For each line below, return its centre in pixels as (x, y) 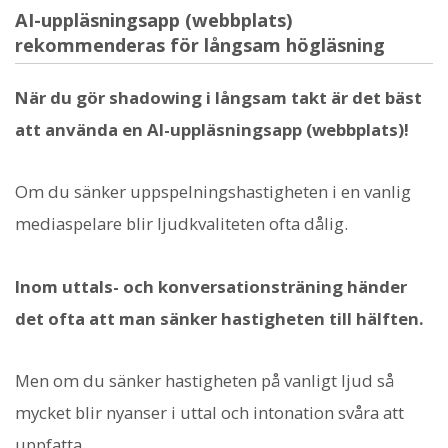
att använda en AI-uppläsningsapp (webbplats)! (212, 130)
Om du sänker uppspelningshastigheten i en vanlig (213, 192)
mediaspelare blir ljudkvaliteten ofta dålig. (181, 224)
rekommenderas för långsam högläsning (200, 44)
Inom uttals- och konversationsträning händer (211, 286)
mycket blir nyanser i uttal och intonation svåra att (209, 412)
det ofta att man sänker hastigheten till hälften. (219, 318)
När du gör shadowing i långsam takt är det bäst (218, 98)
